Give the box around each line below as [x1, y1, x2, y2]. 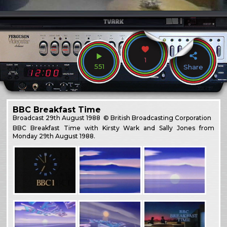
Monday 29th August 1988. [13, 132, 96, 140]
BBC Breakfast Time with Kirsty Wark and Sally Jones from [13, 124, 214, 132]
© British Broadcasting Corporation [102, 113, 212, 122]
